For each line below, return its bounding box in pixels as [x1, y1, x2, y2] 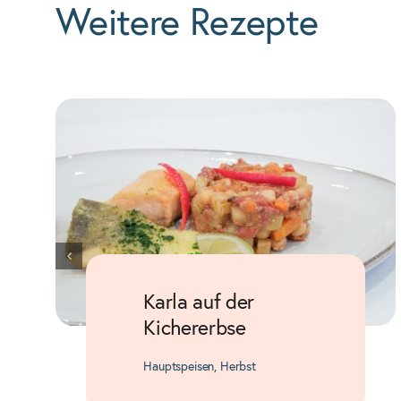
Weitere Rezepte [55, 5, 319, 44]
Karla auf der [143, 292, 254, 313]
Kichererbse [143, 318, 246, 339]
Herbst [219, 360, 256, 373]
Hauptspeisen [143, 360, 215, 373]
